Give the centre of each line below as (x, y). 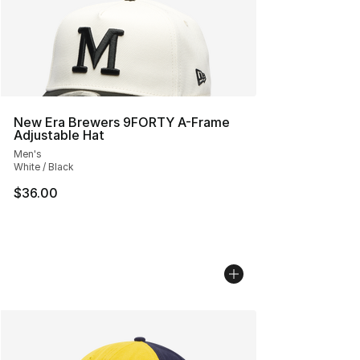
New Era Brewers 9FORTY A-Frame (122, 122)
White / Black (44, 167)
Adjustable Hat (59, 135)
